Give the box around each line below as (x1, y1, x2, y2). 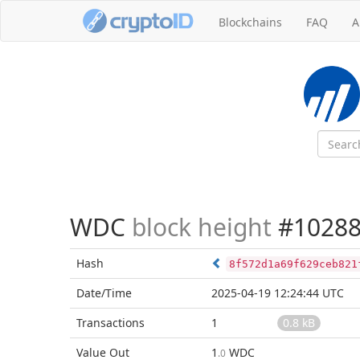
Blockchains (219, 14, 282, 30)
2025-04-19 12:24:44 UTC (211, 285, 344, 301)
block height (132, 211, 272, 243)
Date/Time (76, 285, 132, 301)
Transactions (76, 315, 145, 330)
